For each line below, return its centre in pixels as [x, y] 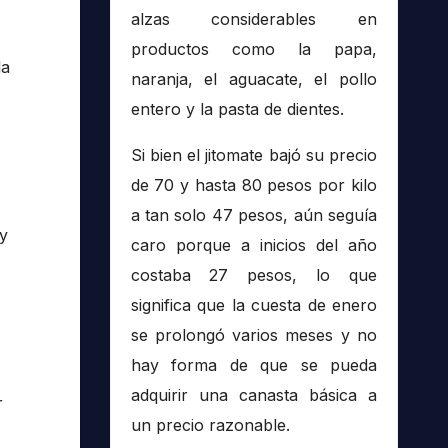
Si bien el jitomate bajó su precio [253, 155]
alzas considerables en [253, 19]
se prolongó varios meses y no [253, 335]
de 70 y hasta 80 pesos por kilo [253, 185]
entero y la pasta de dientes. [237, 109]
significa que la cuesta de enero [253, 305]
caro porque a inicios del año [253, 245]
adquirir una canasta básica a [253, 395]
